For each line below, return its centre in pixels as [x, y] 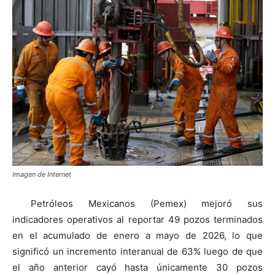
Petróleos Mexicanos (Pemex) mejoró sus [147, 203]
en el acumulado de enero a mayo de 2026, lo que [137, 235]
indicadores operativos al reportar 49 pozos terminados [137, 219]
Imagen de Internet [42, 174]
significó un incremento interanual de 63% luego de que [137, 251]
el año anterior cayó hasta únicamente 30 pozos [137, 267]
